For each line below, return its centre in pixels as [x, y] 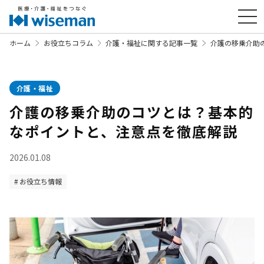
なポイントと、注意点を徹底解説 [124, 131]
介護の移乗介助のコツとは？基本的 [132, 112]
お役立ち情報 [41, 181]
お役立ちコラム [68, 43]
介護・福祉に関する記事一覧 [152, 43]
